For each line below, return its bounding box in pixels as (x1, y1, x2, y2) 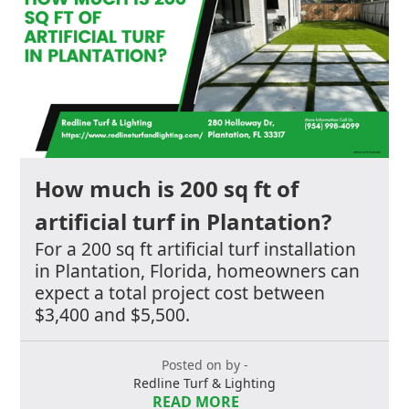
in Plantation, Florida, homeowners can (35, 257, 361, 283)
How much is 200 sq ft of (35, 173, 299, 204)
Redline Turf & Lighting (133, 373, 276, 392)
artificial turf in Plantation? (35, 205, 332, 236)
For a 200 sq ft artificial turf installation (35, 236, 357, 261)
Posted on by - (161, 355, 248, 373)
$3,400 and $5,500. (35, 301, 191, 327)
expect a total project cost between (35, 279, 326, 305)
